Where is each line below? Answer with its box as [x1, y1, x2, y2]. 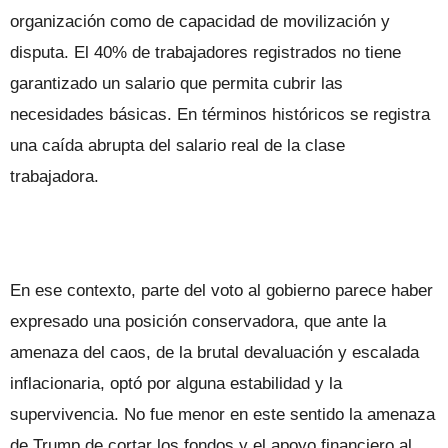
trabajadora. [10, 166, 99, 186]
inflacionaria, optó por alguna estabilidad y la [10, 373, 342, 393]
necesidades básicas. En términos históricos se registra [10, 104, 430, 124]
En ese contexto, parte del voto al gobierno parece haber [10, 280, 433, 300]
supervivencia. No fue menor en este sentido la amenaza [10, 404, 435, 424]
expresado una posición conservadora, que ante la [10, 311, 386, 331]
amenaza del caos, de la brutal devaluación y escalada [10, 342, 419, 362]
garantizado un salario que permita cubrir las [10, 73, 343, 93]
